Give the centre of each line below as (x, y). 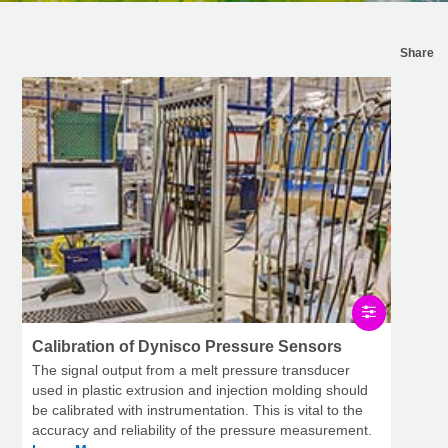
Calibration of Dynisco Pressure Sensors (187, 347)
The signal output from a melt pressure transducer (191, 370)
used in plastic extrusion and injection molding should (200, 390)
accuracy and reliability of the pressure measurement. (202, 430)
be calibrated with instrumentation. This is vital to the (197, 410)
